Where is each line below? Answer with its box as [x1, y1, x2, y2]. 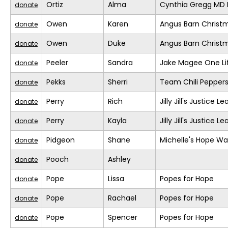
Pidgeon [46, 135, 75, 146]
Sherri [108, 77, 128, 88]
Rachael [108, 193, 136, 204]
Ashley [108, 154, 131, 165]
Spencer [108, 212, 137, 223]
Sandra [108, 58, 133, 68]
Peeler [46, 58, 68, 68]
